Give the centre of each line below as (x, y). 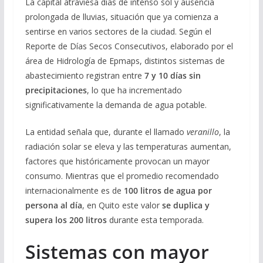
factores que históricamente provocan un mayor (117, 161)
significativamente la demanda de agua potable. (116, 105)
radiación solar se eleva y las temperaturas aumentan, (128, 147)
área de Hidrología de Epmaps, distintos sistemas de (125, 61)
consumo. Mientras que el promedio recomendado (122, 176)
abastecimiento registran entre (85, 76)
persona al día (53, 205)
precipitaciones (56, 90)
